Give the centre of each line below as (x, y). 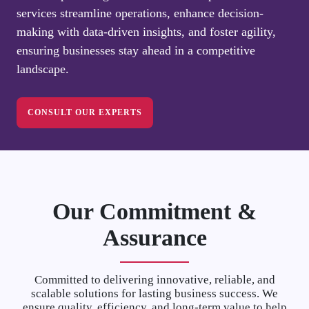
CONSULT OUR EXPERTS (120, 113)
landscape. (43, 69)
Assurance (154, 238)
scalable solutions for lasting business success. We (154, 294)
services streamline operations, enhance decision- (140, 13)
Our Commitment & (154, 212)
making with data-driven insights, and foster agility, (146, 32)
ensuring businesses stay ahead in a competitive (136, 51)
